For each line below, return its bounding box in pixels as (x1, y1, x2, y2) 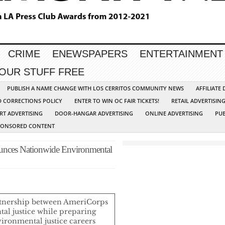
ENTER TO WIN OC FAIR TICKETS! (74, 97, 159, 105)
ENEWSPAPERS (52, 48, 128, 60)
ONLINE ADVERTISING (145, 109, 203, 118)
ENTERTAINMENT (140, 48, 223, 60)
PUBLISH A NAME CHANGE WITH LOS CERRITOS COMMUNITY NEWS (7, 84, 184, 92)
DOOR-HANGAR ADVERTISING (55, 109, 133, 118)
